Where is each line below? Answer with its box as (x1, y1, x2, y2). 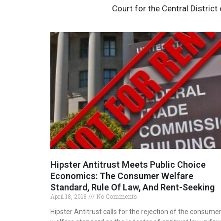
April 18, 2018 (50, 192, 88, 201)
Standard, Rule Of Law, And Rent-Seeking (50, 182, 215, 193)
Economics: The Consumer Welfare (50, 171, 193, 182)
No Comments (95, 192, 137, 201)
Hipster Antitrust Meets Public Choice (50, 159, 206, 170)
